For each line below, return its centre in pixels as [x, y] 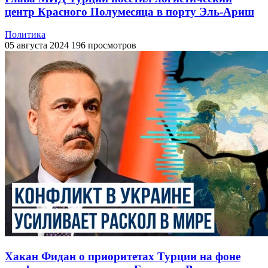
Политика [25, 35]
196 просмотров [104, 45]
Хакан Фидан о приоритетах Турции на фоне [123, 257]
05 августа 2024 [37, 45]
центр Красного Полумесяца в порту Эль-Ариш [130, 11]
